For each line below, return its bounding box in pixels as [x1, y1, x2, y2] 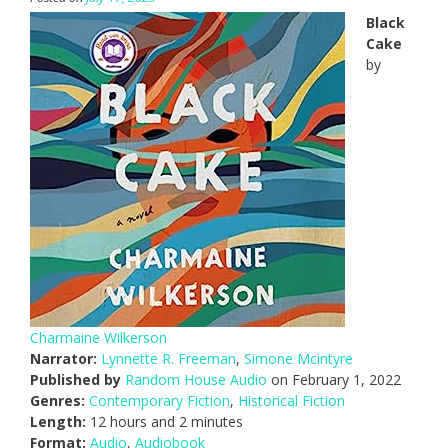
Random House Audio [125, 370, 267, 390]
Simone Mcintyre [244, 349, 353, 369]
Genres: [30, 391, 85, 411]
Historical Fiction [238, 391, 345, 411]
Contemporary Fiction [89, 391, 230, 411]
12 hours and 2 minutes [86, 412, 243, 432]
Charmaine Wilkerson [30, 328, 167, 348]
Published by [30, 370, 121, 390]
